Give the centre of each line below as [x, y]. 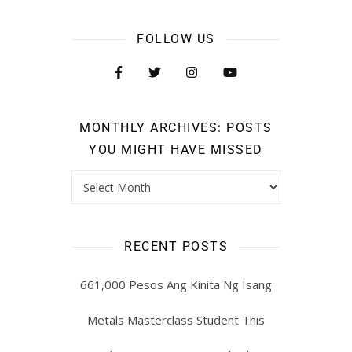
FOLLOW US [176, 38]
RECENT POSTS [176, 246]
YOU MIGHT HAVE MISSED [176, 149]
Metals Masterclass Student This [176, 319]
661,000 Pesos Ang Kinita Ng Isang [176, 284]
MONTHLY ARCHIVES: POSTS [176, 127]
